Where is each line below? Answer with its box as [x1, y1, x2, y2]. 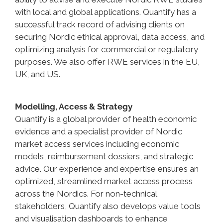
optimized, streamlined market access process [15, 176, 193, 186]
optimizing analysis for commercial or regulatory [15, 44, 198, 54]
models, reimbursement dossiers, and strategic [15, 151, 193, 161]
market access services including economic [15, 139, 179, 149]
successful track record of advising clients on [15, 19, 185, 29]
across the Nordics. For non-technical [15, 189, 157, 199]
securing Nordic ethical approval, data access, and [15, 32, 205, 42]
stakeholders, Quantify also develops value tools [15, 201, 201, 211]
